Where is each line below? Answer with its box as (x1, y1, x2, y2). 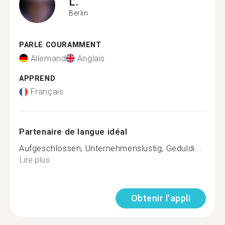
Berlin (69, 9, 88, 17)
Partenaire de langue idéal (19, 127, 128, 137)
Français (30, 87, 64, 96)
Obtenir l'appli (131, 193, 190, 203)
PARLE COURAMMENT (19, 41, 101, 49)
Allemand (30, 53, 66, 63)
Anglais (77, 53, 105, 63)
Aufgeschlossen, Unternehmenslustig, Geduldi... (19, 144, 202, 153)
